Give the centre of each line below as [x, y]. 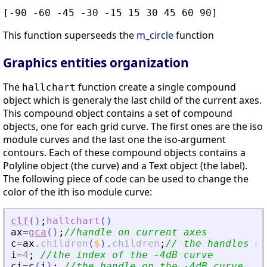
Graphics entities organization [96, 63]
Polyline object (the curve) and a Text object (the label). [125, 166]
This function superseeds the [70, 35]
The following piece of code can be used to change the [126, 179]
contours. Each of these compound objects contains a [124, 153]
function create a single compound [156, 87]
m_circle [155, 35]
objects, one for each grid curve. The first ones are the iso [133, 127]
